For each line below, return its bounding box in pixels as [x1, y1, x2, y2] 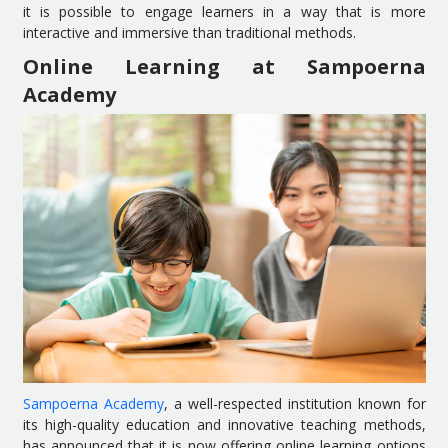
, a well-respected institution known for [163, 393, 426, 413]
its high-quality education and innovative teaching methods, [22, 414, 426, 434]
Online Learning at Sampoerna [22, 52, 426, 80]
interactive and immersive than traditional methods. [22, 22, 356, 42]
